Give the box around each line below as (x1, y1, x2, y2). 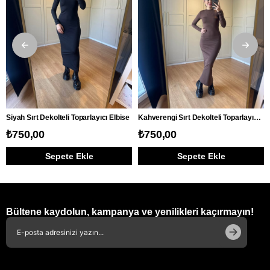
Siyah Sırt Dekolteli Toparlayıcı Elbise (6, 113, 130, 122)
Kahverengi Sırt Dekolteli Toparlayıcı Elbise (253, 113, 261, 122)
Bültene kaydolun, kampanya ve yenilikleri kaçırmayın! (6, 206, 254, 217)
